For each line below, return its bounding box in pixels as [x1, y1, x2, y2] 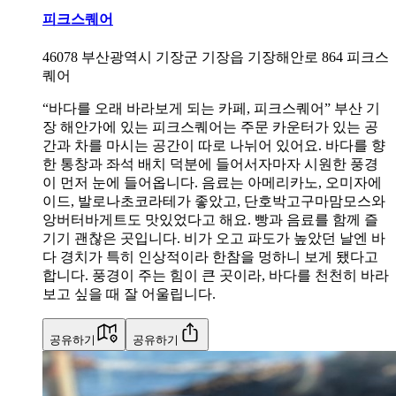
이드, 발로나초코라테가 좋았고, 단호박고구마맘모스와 [42, 193, 385, 209]
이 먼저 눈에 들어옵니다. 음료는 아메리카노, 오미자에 [42, 174, 382, 190]
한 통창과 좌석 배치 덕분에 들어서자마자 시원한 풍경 [42, 156, 378, 171]
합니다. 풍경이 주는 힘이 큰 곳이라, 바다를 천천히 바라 [42, 267, 389, 283]
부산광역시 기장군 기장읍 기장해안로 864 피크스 [81, 49, 389, 65]
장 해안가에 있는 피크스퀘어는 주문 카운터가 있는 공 [42, 118, 378, 134]
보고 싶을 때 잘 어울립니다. [42, 286, 216, 301]
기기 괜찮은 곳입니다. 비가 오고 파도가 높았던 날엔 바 [42, 230, 385, 246]
